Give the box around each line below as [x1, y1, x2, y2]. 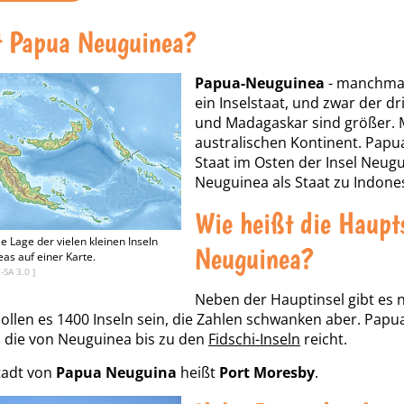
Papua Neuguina [56, 363, 177, 382]
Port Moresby [219, 363, 315, 382]
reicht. [300, 329, 347, 349]
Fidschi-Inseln [208, 329, 300, 349]
